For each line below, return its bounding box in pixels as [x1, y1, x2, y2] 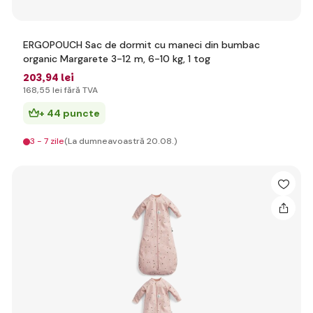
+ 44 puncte [39, 107, 100, 119]
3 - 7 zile [30, 136, 64, 147]
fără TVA [62, 85, 98, 96]
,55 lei [37, 85, 62, 96]
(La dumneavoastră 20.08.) [64, 136, 177, 147]
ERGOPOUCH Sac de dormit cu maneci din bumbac [23, 38, 260, 51]
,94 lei [42, 71, 74, 85]
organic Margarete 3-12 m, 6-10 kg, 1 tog [23, 52, 210, 65]
